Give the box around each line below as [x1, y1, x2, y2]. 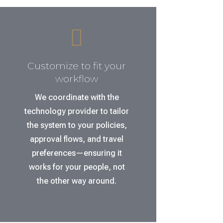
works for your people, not [28, 162, 125, 172]
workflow [55, 73, 99, 85]
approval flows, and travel [30, 134, 124, 144]
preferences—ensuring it [31, 148, 122, 158]
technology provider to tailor [24, 106, 129, 116]
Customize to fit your [27, 60, 126, 72]
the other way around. [37, 176, 117, 186]
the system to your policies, [26, 120, 127, 130]
